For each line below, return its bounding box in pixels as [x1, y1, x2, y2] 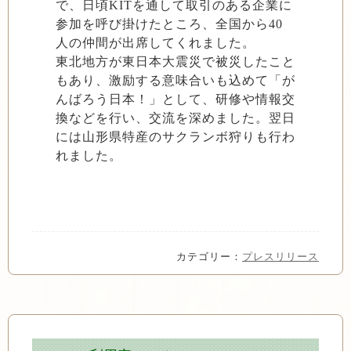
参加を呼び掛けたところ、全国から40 [56, 17, 283, 31]
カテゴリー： [176, 251, 242, 262]
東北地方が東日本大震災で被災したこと [56, 55, 295, 68]
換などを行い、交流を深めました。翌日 [56, 111, 295, 125]
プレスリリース [242, 251, 319, 262]
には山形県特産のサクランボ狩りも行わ [56, 130, 295, 143]
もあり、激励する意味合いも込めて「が [56, 74, 295, 87]
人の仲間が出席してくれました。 [56, 36, 255, 49]
